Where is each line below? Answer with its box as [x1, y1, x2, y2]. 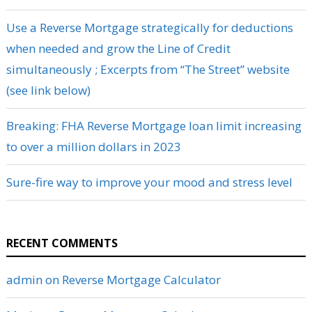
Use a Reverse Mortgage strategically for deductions [6, 19, 293, 36]
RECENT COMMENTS [6, 235, 118, 251]
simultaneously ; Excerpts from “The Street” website [6, 61, 290, 78]
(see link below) [6, 82, 91, 99]
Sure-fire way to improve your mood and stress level [6, 174, 292, 191]
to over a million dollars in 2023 [6, 139, 181, 155]
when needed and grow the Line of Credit [6, 40, 231, 57]
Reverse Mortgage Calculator [61, 272, 221, 288]
